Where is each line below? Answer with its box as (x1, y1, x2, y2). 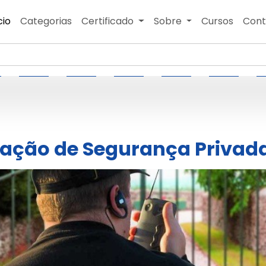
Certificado (81, 14, 136, 28)
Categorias (20, 14, 72, 28)
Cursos (201, 14, 234, 28)
